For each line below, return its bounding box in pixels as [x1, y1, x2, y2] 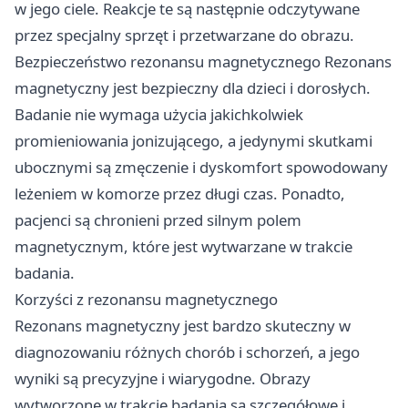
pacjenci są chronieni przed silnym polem [15, 209, 301, 230]
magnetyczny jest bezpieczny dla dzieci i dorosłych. [15, 76, 371, 98]
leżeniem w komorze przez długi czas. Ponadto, [15, 182, 345, 204]
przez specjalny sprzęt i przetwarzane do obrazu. [15, 24, 354, 46]
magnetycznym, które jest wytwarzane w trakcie [15, 235, 352, 257]
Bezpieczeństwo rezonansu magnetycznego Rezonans [15, 50, 392, 72]
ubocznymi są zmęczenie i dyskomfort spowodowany [15, 156, 388, 178]
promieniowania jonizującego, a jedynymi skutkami [15, 129, 372, 151]
